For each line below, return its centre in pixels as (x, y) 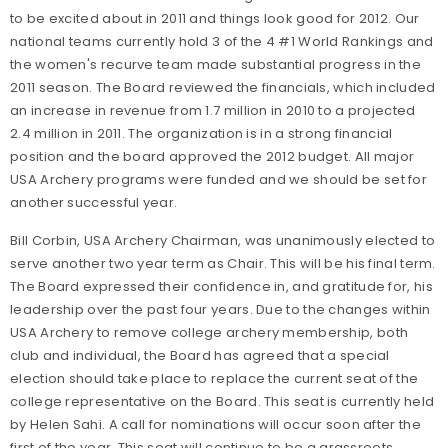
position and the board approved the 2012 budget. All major (212, 157)
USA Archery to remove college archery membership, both (209, 333)
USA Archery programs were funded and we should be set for (219, 180)
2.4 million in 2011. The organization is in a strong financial (201, 134)
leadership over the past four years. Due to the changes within (220, 310)
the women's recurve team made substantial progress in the (216, 65)
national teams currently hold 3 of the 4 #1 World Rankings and (222, 42)
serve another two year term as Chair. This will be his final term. (223, 264)
